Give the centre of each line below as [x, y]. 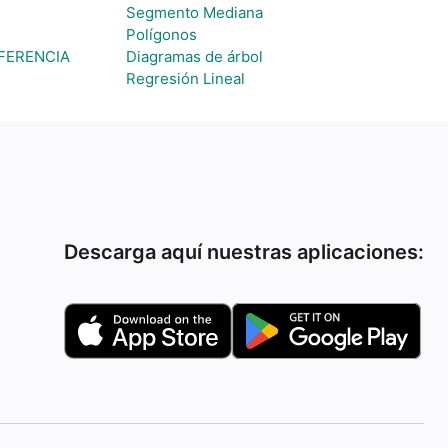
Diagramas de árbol [194, 56]
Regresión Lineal [185, 78]
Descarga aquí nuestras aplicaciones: [244, 252]
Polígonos [161, 34]
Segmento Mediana [194, 12]
